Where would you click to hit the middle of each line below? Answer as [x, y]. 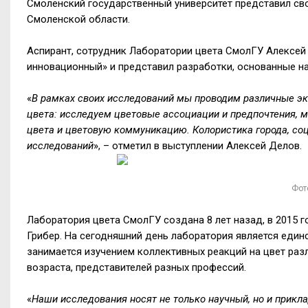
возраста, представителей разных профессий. [136, 267]
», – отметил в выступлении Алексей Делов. [198, 145]
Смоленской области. [78, 19]
